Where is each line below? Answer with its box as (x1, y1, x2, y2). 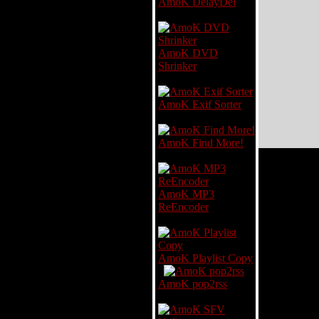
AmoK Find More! (158, 137, 244, 149)
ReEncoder (158, 201, 209, 213)
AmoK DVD (158, 47, 218, 59)
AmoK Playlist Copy (158, 252, 253, 264)
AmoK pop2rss (158, 278, 227, 290)
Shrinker (158, 60, 197, 72)
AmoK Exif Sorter (158, 98, 241, 110)
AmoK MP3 (158, 188, 214, 200)
